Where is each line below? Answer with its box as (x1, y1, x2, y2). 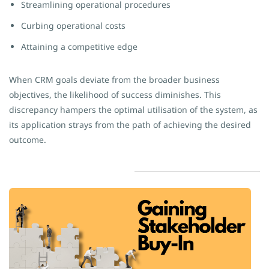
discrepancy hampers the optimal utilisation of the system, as (9, 104, 258, 115)
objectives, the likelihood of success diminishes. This (9, 89, 221, 100)
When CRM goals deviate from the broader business (9, 74, 220, 85)
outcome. (9, 134, 46, 145)
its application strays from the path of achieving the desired (9, 119, 251, 130)
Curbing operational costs (21, 20, 125, 31)
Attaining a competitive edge (21, 41, 138, 52)
